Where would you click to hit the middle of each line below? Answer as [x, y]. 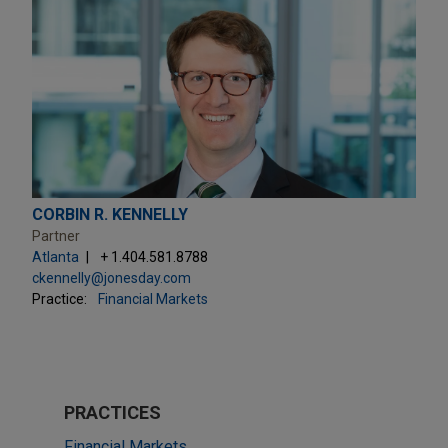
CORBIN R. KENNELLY [110, 214]
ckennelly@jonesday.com [111, 277]
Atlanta [55, 256]
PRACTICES [112, 412]
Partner [56, 235]
